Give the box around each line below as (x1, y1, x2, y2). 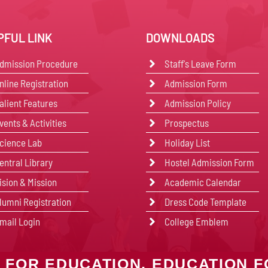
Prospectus (165, 117, 209, 129)
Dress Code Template (165, 196, 247, 208)
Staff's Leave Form (165, 57, 237, 69)
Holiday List (165, 136, 211, 148)
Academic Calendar (165, 176, 242, 188)
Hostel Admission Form (165, 156, 255, 168)
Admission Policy (165, 97, 232, 109)
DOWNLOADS (146, 31, 215, 45)
